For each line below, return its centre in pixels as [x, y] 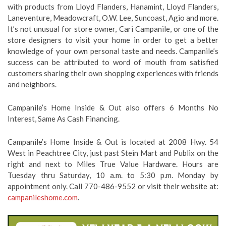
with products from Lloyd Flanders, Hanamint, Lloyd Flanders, [113, 7]
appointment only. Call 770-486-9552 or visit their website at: [113, 186]
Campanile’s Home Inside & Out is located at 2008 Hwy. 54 [113, 142]
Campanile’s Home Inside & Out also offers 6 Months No [113, 107]
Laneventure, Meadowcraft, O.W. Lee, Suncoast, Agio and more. [113, 18]
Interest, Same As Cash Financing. [64, 119]
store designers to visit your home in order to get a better [113, 40]
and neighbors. [32, 84]
